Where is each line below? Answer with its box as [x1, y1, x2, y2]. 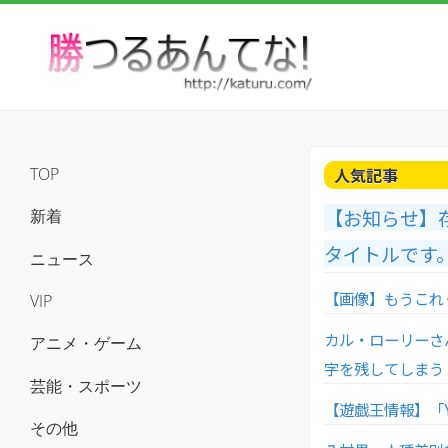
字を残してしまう [324, 356, 445, 379]
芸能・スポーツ [30, 374, 143, 397]
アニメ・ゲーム [30, 332, 143, 355]
